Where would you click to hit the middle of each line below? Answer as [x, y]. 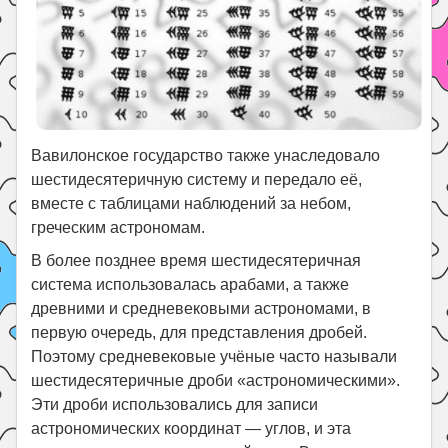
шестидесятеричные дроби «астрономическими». [216, 380]
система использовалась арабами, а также [190, 284]
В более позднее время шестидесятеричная [196, 260]
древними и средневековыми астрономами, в [201, 308]
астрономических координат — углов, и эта [191, 428]
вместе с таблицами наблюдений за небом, [191, 203]
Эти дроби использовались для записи [175, 404]
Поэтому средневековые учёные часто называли [214, 356]
